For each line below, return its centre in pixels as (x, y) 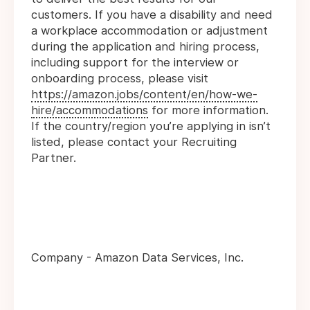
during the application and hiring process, (145, 47)
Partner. (54, 158)
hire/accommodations (90, 110)
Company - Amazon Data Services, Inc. (137, 258)
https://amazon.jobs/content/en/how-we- (144, 94)
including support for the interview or (135, 63)
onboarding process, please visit (120, 79)
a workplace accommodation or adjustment (149, 31)
